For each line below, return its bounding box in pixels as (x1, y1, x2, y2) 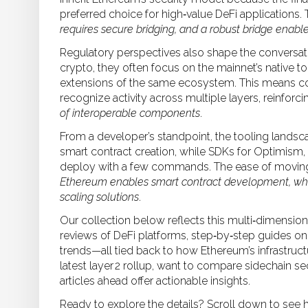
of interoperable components (60, 107, 200, 120)
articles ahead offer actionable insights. (60, 274, 250, 287)
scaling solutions (60, 190, 139, 203)
